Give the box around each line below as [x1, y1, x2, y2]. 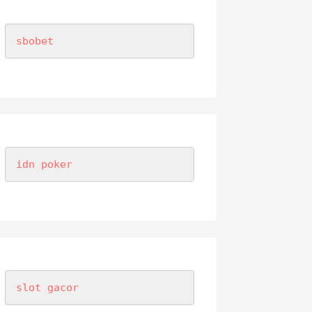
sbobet [15, 35, 54, 48]
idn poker [15, 158, 72, 171]
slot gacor [15, 281, 79, 295]
